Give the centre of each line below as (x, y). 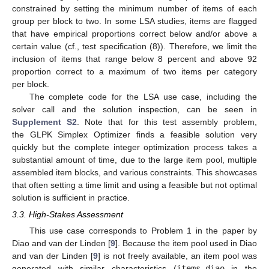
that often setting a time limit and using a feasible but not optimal (134, 185)
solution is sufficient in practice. (71, 198)
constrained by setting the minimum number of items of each (134, 9)
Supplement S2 (45, 122)
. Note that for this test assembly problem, (167, 122)
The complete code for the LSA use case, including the (143, 97)
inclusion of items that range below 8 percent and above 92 (134, 59)
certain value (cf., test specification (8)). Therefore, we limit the (134, 47)
